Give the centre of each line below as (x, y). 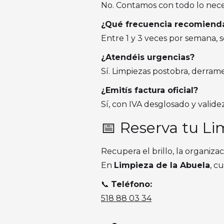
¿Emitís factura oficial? (149, 90)
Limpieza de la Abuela (162, 165)
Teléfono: (131, 184)
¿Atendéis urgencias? (148, 57)
